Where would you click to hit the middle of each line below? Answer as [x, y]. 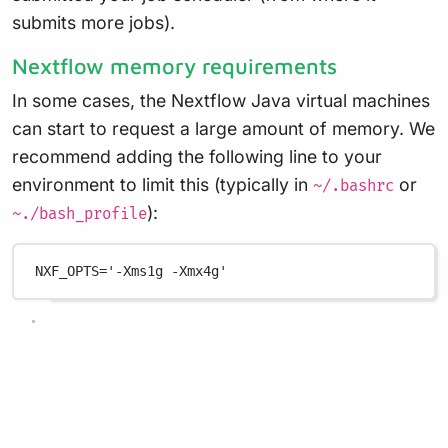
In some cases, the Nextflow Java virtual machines [221, 100]
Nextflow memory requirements [174, 65]
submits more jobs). [93, 22]
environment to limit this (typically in [162, 184]
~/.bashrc [353, 186]
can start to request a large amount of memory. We [223, 128]
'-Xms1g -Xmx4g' [167, 271]
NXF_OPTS [67, 271]
